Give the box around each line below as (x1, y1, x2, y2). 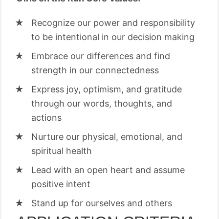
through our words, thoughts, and (31, 98, 172, 109)
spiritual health (31, 146, 92, 156)
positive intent (31, 179, 90, 189)
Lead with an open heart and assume (31, 165, 185, 175)
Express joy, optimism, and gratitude (31, 84, 182, 94)
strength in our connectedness (31, 65, 159, 75)
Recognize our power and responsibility (31, 18, 195, 28)
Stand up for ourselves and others (31, 198, 172, 208)
